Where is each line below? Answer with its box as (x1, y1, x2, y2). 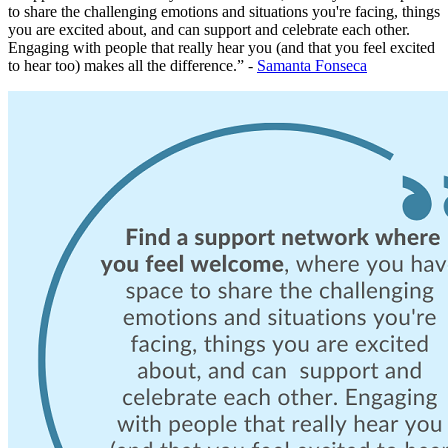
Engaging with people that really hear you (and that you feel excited (8, 38, 435, 56)
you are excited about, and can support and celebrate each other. (8, 20, 410, 38)
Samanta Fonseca (257, 56, 367, 74)
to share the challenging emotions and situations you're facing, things (8, 2, 440, 20)
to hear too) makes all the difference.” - (8, 56, 257, 74)
